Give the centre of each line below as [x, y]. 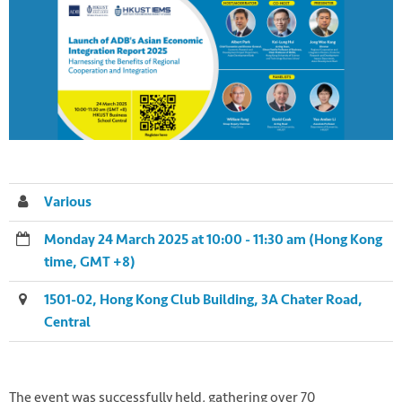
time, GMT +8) [90, 262]
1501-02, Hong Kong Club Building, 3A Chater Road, [203, 299]
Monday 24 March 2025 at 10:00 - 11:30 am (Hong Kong [213, 239]
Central [67, 322]
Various [68, 201]
